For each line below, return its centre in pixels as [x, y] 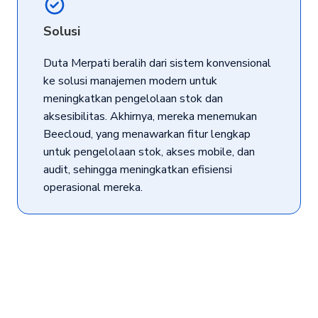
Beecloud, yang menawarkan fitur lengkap [147, 134]
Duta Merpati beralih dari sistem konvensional [157, 63]
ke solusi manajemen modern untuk [130, 81]
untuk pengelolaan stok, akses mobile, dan [149, 152]
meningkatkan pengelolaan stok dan [133, 98]
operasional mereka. [93, 187]
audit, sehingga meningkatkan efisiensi [137, 169]
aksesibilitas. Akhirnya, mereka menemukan [150, 116]
